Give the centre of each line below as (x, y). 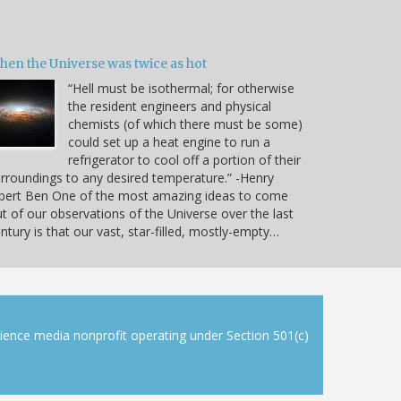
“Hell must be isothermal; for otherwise (181, 88)
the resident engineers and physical (170, 106)
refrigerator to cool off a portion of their (184, 159)
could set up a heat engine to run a (169, 141)
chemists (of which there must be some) (185, 124)
